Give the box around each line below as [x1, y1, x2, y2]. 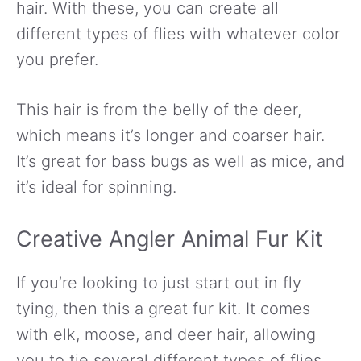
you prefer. [16, 49, 98, 69]
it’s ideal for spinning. [16, 176, 176, 197]
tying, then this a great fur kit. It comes [16, 298, 310, 318]
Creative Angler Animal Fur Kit [16, 225, 323, 252]
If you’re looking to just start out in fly [16, 272, 301, 293]
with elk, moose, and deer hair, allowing [16, 324, 316, 344]
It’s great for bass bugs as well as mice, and [16, 151, 345, 171]
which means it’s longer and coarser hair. [16, 125, 325, 145]
